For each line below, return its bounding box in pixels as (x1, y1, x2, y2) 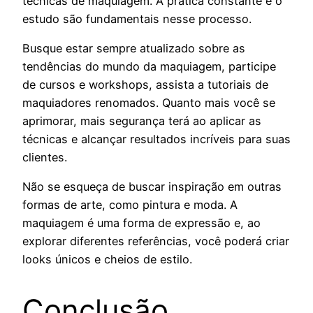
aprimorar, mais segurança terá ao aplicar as (22, 113, 261, 128)
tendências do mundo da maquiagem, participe (22, 59, 276, 73)
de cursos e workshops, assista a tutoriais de (22, 77, 268, 92)
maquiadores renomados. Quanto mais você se (22, 95, 275, 110)
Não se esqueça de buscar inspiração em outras (22, 180, 282, 194)
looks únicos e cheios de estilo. (22, 252, 192, 267)
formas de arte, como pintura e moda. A (22, 198, 238, 212)
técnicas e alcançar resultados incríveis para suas (22, 131, 291, 146)
